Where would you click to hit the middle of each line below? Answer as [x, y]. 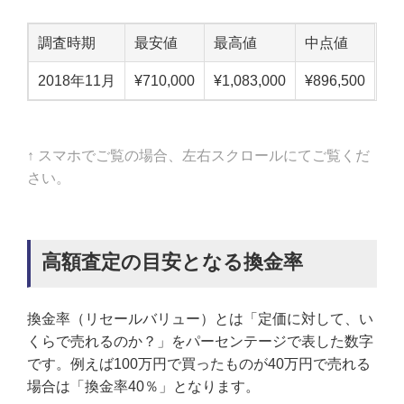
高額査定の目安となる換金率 [172, 262]
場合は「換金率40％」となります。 [143, 386]
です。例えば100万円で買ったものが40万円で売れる [199, 363]
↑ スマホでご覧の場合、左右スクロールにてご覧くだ [198, 155]
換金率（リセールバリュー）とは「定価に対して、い [200, 318]
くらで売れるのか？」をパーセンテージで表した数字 [200, 341]
